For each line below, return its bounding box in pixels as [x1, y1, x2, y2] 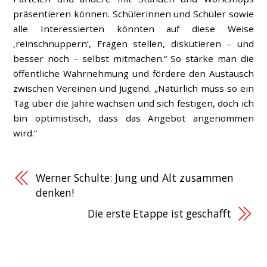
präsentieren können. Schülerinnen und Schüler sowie [13, 7, 254, 20]
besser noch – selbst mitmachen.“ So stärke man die [13, 52, 254, 64]
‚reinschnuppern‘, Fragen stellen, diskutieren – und [13, 37, 254, 49]
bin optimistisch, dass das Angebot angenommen [13, 111, 254, 124]
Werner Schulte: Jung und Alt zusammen [36, 170, 234, 185]
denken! [36, 185, 74, 200]
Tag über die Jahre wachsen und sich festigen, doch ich [13, 97, 254, 109]
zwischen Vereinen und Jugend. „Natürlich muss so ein [13, 82, 254, 94]
